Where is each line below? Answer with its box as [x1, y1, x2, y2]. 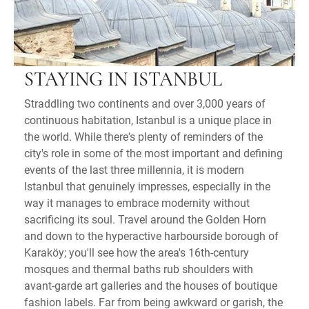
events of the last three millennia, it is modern [24, 162, 244, 177]
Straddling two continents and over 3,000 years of [24, 96, 266, 111]
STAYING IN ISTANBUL [24, 71, 222, 91]
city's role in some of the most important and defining [24, 146, 283, 161]
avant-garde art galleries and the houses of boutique [24, 278, 277, 293]
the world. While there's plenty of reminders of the [24, 129, 263, 144]
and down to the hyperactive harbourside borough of [24, 228, 279, 243]
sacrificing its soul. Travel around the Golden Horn [24, 212, 266, 227]
